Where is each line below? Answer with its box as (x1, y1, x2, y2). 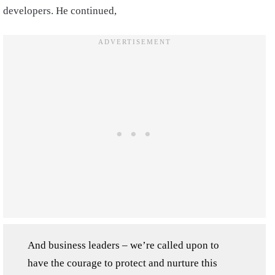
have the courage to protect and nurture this (28, 257, 217, 269)
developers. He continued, (3, 4, 117, 17)
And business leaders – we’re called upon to (28, 239, 219, 251)
